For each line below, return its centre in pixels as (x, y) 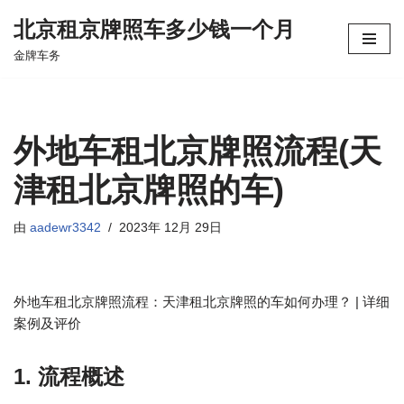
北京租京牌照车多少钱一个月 (154, 29)
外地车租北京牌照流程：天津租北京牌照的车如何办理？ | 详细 (202, 302)
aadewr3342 (65, 228)
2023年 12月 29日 (170, 228)
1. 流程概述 (69, 376)
